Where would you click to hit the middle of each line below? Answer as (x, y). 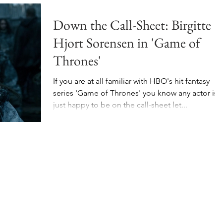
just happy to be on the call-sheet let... (120, 105)
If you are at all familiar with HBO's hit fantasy (131, 81)
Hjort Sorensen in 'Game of (127, 43)
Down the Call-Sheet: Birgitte (132, 25)
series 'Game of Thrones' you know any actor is (135, 93)
